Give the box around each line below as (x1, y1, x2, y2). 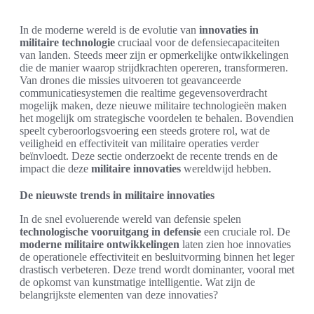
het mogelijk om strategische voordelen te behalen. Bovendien (20, 112, 294, 124)
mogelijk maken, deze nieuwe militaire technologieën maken (20, 100, 287, 111)
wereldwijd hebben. (181, 163, 271, 175)
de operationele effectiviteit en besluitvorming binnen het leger (20, 251, 294, 263)
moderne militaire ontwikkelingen (20, 238, 179, 250)
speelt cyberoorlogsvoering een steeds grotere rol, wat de (20, 125, 270, 137)
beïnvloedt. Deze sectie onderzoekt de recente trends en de (20, 150, 278, 162)
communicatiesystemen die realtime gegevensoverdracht (20, 87, 267, 99)
